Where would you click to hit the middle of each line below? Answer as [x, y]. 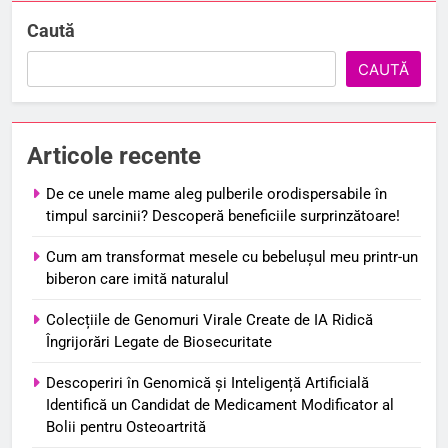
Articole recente [114, 155]
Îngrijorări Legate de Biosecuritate [159, 341]
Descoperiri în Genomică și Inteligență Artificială [207, 382]
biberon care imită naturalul [137, 278]
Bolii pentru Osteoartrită [126, 426]
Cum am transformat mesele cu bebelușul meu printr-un [232, 256]
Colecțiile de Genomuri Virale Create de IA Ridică [209, 319]
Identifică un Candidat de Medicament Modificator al [220, 404]
